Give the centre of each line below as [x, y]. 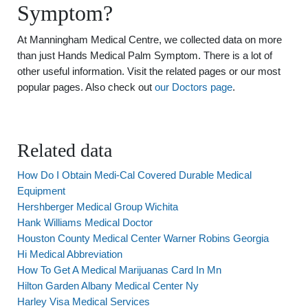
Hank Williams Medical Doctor [85, 222]
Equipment [41, 191]
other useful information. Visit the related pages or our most [149, 71]
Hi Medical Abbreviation [70, 254]
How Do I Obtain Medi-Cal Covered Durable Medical [134, 175]
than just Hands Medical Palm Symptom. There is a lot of [145, 55]
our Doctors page [194, 87]
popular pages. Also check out [86, 87]
